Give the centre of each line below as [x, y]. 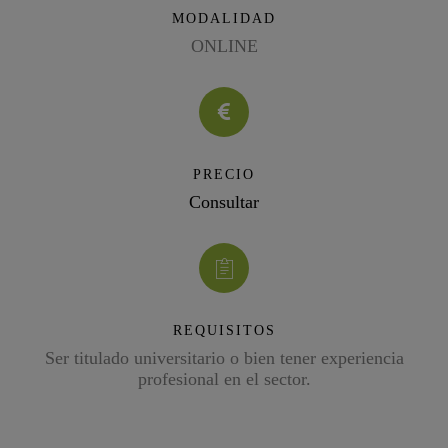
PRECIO [224, 174]
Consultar [224, 202]
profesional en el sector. [224, 379]
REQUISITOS [224, 330]
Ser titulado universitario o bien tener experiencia [224, 358]
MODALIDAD [224, 18]
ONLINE [224, 46]
